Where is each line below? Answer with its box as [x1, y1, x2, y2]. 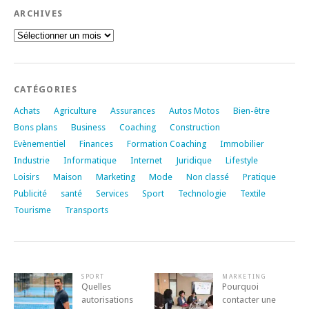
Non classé [186, 171, 229, 182]
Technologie [178, 188, 226, 199]
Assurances [110, 105, 155, 116]
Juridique [176, 154, 212, 166]
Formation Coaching [127, 138, 206, 149]
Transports [65, 204, 108, 215]
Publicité [14, 188, 47, 199]
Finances [79, 138, 113, 149]
